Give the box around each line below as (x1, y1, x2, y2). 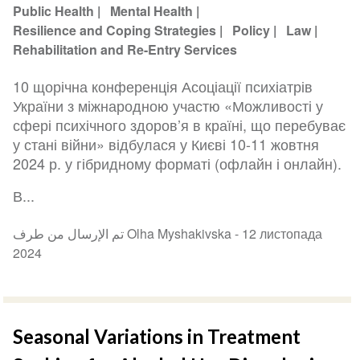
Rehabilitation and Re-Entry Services (13, 40, 238, 59)
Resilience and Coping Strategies (13, 21, 217, 40)
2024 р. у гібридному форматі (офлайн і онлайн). (13, 152, 342, 174)
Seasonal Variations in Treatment (13, 324, 301, 348)
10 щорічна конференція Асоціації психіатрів (13, 75, 313, 96)
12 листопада (242, 223, 323, 243)
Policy (232, 21, 271, 40)
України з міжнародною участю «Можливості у (13, 94, 324, 116)
